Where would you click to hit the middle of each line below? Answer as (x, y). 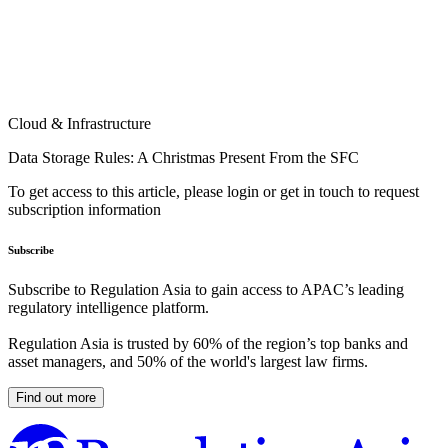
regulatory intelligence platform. (108, 308)
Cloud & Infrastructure (79, 124)
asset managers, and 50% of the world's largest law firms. (188, 362)
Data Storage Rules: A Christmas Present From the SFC (183, 158)
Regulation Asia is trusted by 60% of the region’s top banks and (208, 344)
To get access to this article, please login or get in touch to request (213, 192)
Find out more (56, 398)
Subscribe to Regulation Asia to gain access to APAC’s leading (206, 290)
